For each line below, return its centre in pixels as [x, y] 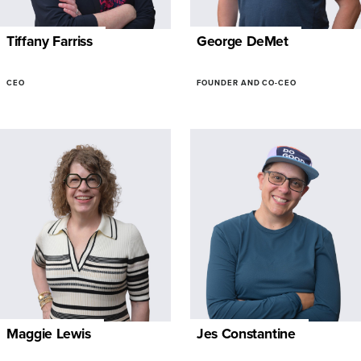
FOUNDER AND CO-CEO [247, 83]
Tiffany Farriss [50, 41]
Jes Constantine [246, 334]
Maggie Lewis [49, 334]
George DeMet [242, 41]
